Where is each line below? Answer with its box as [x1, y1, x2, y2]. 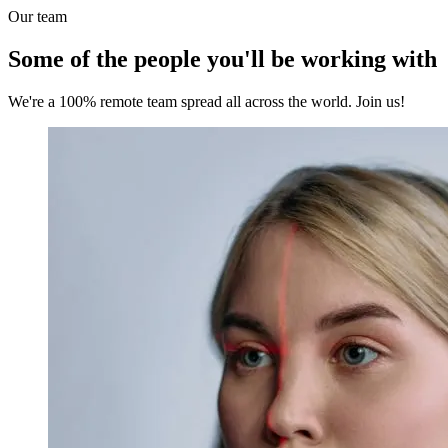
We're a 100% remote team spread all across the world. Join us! [8, 92, 405, 110]
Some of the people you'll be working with [8, 45, 437, 72]
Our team [8, 8, 67, 25]
